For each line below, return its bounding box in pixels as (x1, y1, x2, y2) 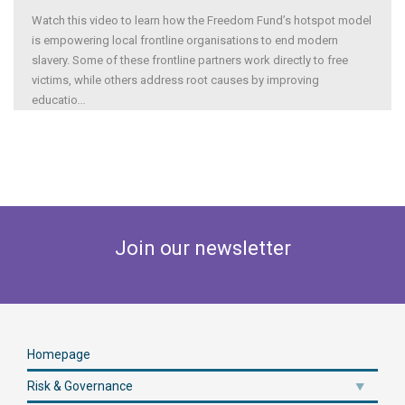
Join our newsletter (114, 236, 291, 259)
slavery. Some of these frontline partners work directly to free (32, 52, 348, 67)
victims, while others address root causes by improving (32, 72, 319, 87)
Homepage (27, 346, 90, 362)
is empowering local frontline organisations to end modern (32, 33, 338, 47)
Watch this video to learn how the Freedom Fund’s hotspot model (32, 13, 372, 27)
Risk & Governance (27, 378, 133, 393)
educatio (32, 92, 78, 107)
